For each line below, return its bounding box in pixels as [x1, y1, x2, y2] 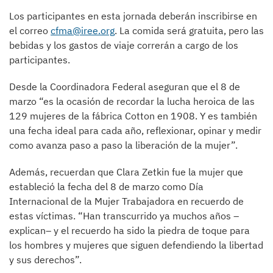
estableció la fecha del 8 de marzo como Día [9, 180, 204, 193]
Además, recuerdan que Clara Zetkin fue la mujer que [9, 166, 243, 178]
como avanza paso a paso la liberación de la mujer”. [9, 139, 238, 151]
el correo [9, 24, 51, 37]
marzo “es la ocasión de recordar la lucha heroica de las [9, 95, 255, 107]
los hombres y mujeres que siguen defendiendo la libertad [9, 239, 263, 251]
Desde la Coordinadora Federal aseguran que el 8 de [9, 80, 240, 93]
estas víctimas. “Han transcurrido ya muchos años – [9, 210, 239, 222]
